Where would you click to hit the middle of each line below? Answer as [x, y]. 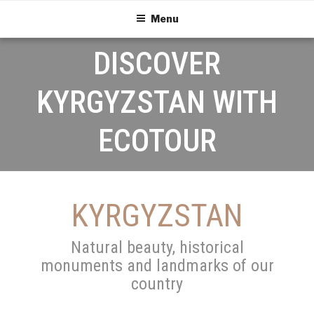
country [157, 284]
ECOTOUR [157, 141]
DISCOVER [157, 64]
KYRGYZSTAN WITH [157, 102]
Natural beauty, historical [157, 248]
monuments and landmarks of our [157, 266]
